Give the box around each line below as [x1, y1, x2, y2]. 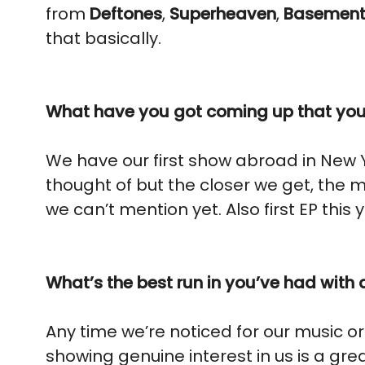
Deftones [90, 2, 162, 25]
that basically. [46, 27, 165, 50]
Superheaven [169, 2, 276, 25]
